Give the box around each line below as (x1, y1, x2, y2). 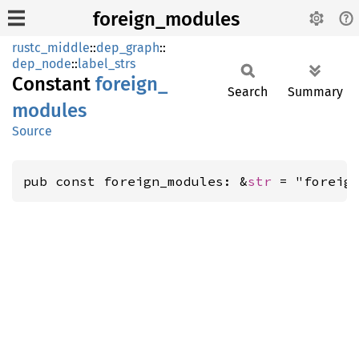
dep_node (12, 56, 71, 71)
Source (12, 123, 52, 139)
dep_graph (96, 40, 159, 55)
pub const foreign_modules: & (23, 173, 248, 189)
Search (228, 84, 268, 99)
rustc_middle (12, 40, 90, 55)
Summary (288, 84, 343, 99)
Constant (12, 73, 95, 95)
